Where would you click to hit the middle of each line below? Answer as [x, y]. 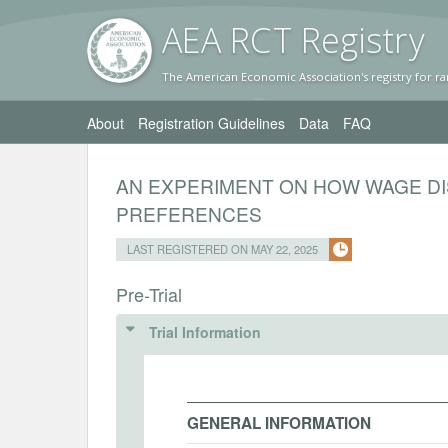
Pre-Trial [149, 294]
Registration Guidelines [211, 123]
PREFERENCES [189, 213]
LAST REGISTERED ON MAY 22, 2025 [222, 249]
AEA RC [216, 40]
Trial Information [205, 332]
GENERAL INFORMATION [279, 423]
